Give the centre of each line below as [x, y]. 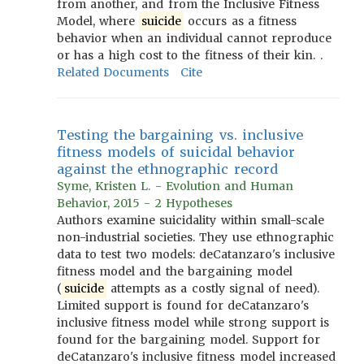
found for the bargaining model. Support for [189, 340]
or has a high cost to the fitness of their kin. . [190, 55]
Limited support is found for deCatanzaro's [183, 305]
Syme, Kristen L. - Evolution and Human [175, 186]
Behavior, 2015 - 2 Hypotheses [145, 203]
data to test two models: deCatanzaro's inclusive [196, 254]
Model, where [98, 21]
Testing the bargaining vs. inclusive [180, 135]
